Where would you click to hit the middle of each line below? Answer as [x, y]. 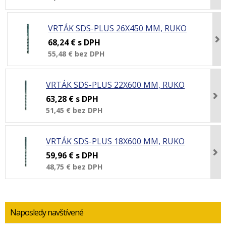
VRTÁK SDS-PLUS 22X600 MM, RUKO [115, 85]
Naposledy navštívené [47, 212]
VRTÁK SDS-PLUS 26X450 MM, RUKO [118, 28]
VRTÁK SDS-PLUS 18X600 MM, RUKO [115, 141]
